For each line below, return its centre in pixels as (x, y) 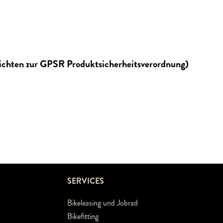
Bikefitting (83, 216)
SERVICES (86, 181)
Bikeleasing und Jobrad (103, 203)
